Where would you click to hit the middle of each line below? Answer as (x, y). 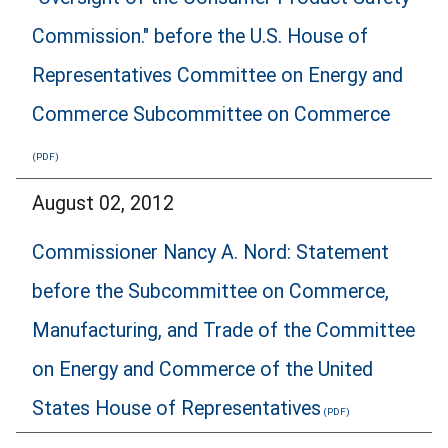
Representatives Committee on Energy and (217, 76)
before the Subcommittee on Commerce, (210, 291)
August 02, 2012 (103, 203)
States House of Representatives (176, 408)
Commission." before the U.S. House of (200, 37)
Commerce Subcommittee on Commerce (211, 115)
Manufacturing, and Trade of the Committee (223, 330)
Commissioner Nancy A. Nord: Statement (210, 252)
